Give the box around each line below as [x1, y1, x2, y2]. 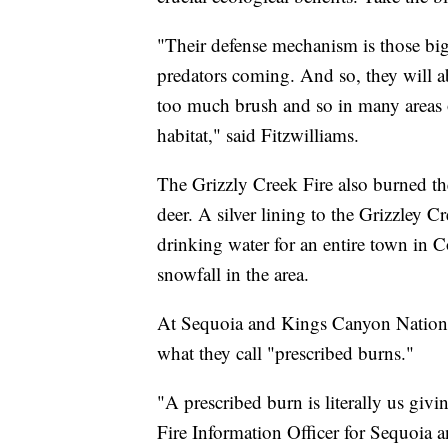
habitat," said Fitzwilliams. [157, 121, 359, 147]
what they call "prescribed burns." [157, 339, 414, 365]
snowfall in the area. [157, 260, 309, 286]
